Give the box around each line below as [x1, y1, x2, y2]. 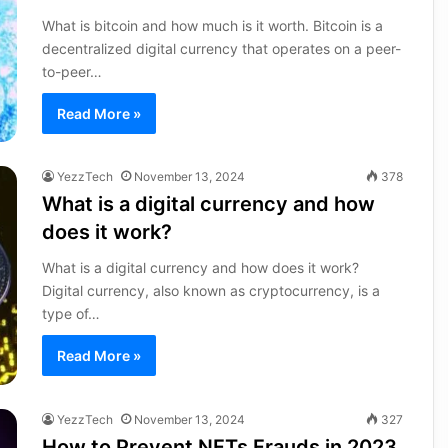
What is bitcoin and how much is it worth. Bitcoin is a [41, 17, 383, 35]
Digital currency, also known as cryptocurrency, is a [41, 282, 380, 300]
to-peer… [41, 63, 102, 81]
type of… [41, 305, 100, 323]
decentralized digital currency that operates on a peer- [41, 40, 401, 58]
